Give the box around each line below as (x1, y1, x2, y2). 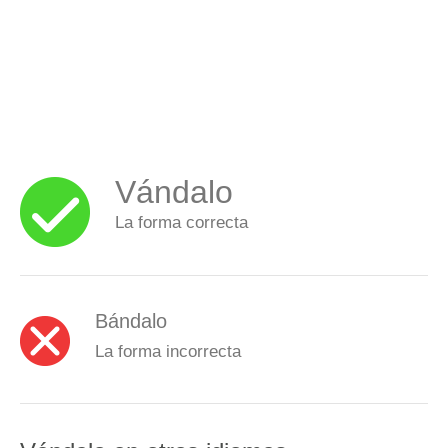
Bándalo (95, 309, 167, 332)
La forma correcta (115, 213, 248, 231)
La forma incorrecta (95, 341, 241, 360)
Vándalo (115, 174, 233, 210)
